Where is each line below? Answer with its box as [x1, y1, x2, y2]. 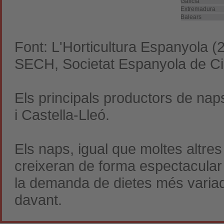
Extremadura [180, 5, 216, 12]
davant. [14, 191, 62, 208]
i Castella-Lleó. [14, 106, 109, 123]
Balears [180, 13, 202, 20]
